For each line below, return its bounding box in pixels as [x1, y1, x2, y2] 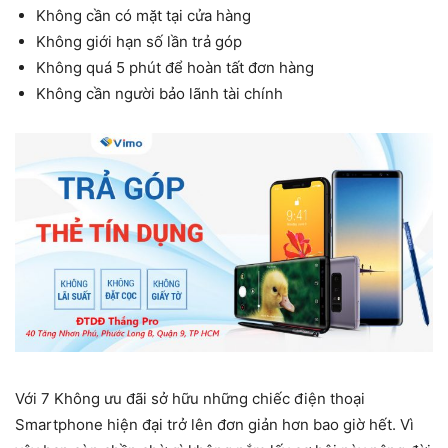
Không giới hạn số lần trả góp [36, 32, 242, 51]
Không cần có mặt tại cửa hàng [36, 6, 251, 25]
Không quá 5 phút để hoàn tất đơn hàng [36, 58, 314, 77]
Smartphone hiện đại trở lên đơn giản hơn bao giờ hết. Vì [15, 414, 414, 434]
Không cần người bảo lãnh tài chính [36, 84, 283, 103]
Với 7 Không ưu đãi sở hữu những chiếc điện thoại [15, 388, 365, 408]
